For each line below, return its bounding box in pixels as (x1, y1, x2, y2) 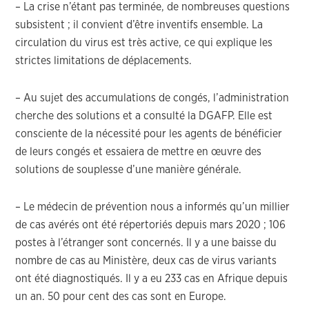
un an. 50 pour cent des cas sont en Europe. (15, 291, 227, 302)
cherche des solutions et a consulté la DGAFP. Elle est (15, 110, 273, 121)
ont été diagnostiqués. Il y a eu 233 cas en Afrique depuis (15, 273, 288, 284)
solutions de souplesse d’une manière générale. (15, 164, 242, 175)
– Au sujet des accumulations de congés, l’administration (15, 92, 290, 103)
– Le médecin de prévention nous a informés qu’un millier (15, 201, 290, 212)
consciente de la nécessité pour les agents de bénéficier (15, 128, 283, 139)
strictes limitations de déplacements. (15, 55, 192, 66)
